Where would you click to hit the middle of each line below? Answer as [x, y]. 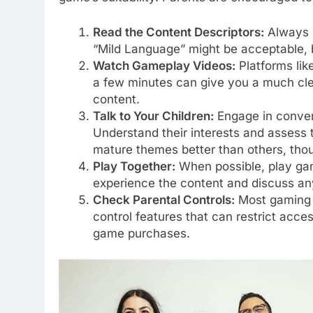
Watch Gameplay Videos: [164, 65]
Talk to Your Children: [153, 116]
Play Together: [134, 166]
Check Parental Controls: [163, 199]
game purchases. [141, 233]
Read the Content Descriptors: [178, 32]
